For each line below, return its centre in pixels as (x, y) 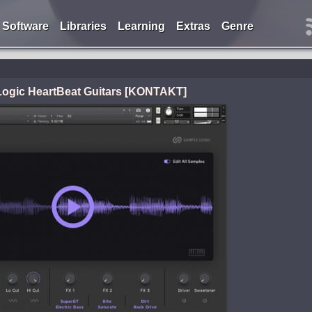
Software (25, 26)
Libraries (83, 26)
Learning (141, 26)
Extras (193, 26)
